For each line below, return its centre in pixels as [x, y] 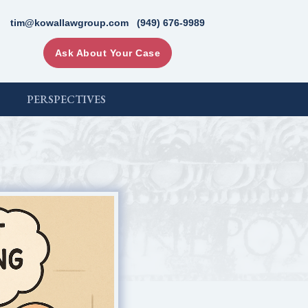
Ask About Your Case [108, 53]
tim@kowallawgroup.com [69, 22]
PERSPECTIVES [66, 99]
